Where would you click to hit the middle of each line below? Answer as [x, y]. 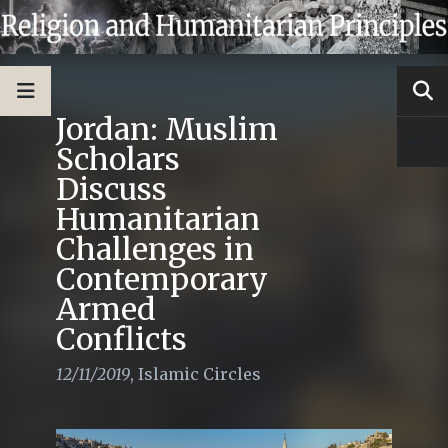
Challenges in [155, 248]
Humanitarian [158, 218]
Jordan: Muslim [167, 128]
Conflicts [121, 338]
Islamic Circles [199, 373]
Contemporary [162, 278]
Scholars [118, 158]
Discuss [111, 188]
